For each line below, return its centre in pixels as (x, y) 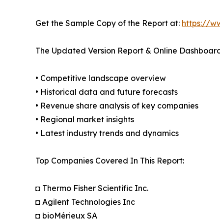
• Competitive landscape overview (101, 78)
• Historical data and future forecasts (107, 92)
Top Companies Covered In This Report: (110, 160)
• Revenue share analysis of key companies (117, 105)
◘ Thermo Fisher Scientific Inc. (92, 188)
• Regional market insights (85, 119)
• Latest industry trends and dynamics (107, 133)
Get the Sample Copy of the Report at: (109, 23)
